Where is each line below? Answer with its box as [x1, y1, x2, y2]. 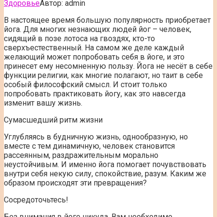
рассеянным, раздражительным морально [4, 150, 158, 160]
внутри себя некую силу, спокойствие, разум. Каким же [4, 169, 206, 178]
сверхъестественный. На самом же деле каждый [4, 43, 184, 52]
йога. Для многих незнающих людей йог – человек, [4, 24, 191, 34]
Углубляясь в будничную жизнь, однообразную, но [4, 132, 188, 141]
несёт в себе [167, 61, 213, 71]
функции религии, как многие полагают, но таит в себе [4, 70, 203, 80]
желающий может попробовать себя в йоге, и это [4, 52, 185, 62]
